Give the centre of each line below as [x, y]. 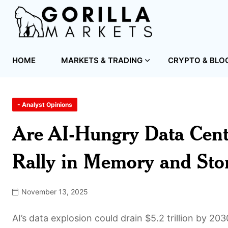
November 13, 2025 [54, 191]
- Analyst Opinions [45, 104]
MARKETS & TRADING [102, 60]
